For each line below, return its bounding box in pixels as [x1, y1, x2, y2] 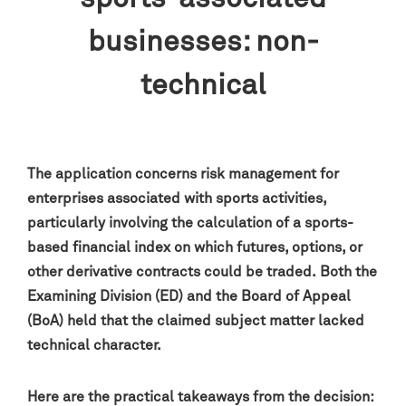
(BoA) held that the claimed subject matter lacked [27, 314, 364, 328]
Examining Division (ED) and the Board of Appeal [27, 289, 351, 304]
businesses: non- [87, 28, 319, 57]
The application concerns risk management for [27, 167, 339, 181]
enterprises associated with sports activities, [27, 191, 326, 206]
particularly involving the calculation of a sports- [27, 216, 353, 230]
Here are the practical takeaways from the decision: [27, 390, 373, 404]
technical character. [27, 338, 161, 353]
